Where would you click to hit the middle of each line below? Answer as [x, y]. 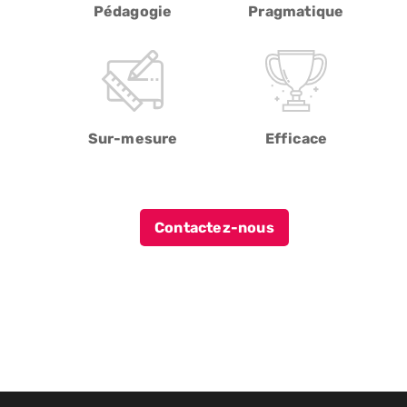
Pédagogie [133, 11]
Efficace [296, 139]
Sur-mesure [133, 139]
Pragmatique [296, 11]
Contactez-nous [214, 228]
